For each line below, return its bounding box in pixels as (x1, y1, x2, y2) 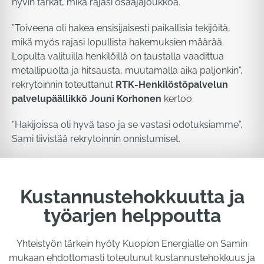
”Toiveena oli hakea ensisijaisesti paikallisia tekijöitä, (12, 22, 230, 34)
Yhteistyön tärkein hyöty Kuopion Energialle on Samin (16, 238, 247, 249)
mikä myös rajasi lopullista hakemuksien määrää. (12, 37, 224, 48)
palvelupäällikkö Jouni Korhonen (12, 93, 161, 104)
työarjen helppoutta (43, 204, 221, 226)
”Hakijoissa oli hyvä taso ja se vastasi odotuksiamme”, (12, 119, 243, 130)
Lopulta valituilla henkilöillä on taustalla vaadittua (12, 51, 224, 62)
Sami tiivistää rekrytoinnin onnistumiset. (12, 133, 180, 144)
